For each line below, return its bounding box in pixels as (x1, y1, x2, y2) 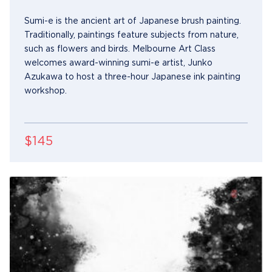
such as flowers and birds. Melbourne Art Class (24, 45, 216, 53)
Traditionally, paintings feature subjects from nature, (24, 31, 239, 39)
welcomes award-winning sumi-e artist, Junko (24, 59, 212, 67)
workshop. (24, 87, 67, 95)
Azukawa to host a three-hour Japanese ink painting (24, 73, 240, 81)
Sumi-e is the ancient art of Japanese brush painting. (24, 17, 241, 25)
